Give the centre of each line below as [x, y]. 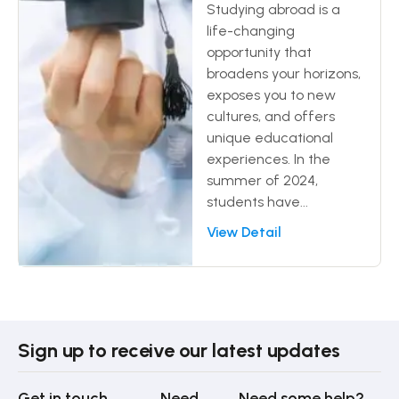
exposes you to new [271, 94]
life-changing [250, 30]
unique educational [269, 137]
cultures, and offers [270, 116]
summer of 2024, [262, 180]
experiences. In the [268, 159]
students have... [257, 201]
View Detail [244, 232]
